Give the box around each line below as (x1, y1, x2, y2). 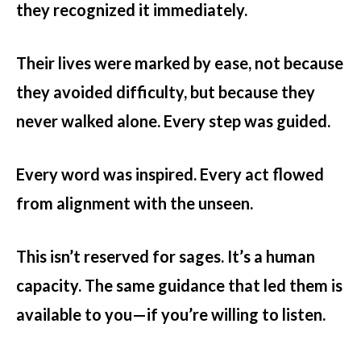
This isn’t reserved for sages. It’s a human (16, 247, 315, 267)
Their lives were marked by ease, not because (16, 53, 343, 73)
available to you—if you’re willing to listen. (16, 305, 326, 325)
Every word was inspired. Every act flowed (16, 164, 324, 185)
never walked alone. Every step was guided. (16, 111, 330, 131)
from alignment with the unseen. (16, 193, 253, 214)
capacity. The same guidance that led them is (16, 276, 342, 296)
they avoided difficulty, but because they (16, 82, 315, 102)
